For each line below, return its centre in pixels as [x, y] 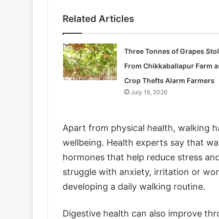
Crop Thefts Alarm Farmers [169, 80]
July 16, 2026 [149, 92]
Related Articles [98, 19]
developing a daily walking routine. [134, 186]
